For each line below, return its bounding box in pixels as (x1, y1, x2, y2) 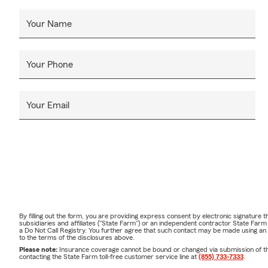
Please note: (19, 245, 59, 253)
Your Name (26, 19, 72, 29)
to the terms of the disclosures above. (19, 233, 135, 241)
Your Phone (26, 59, 73, 69)
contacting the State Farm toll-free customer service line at (19, 252, 199, 260)
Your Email (26, 100, 69, 110)
